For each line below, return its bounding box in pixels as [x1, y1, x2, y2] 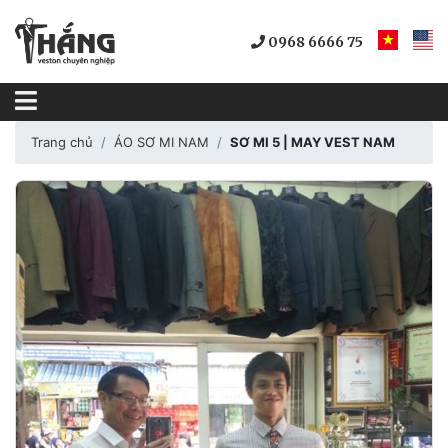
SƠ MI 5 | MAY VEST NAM [230, 134, 395, 151]
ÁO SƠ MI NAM [114, 134, 209, 151]
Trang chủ [31, 134, 93, 151]
